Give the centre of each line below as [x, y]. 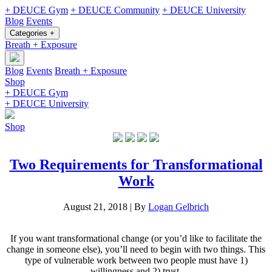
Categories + [32, 33]
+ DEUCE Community [115, 10]
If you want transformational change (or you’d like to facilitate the [136, 238]
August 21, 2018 [95, 206]
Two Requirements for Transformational [136, 164]
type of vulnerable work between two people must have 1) [136, 260]
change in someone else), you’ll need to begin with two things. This [136, 249]
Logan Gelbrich [178, 206]
